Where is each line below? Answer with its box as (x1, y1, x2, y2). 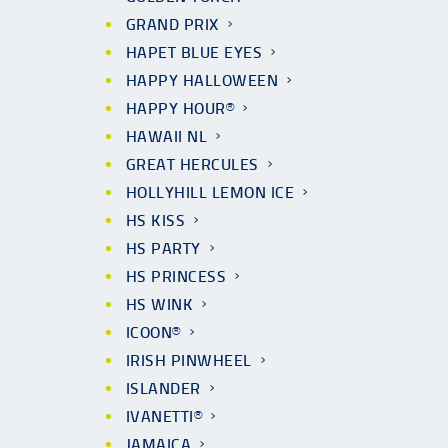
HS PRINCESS (126, 267, 227, 286)
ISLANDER (126, 379, 201, 398)
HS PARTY (126, 239, 201, 258)
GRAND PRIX (126, 15, 219, 34)
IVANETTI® (126, 407, 203, 426)
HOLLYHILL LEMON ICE (126, 183, 295, 202)
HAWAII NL (126, 127, 208, 146)
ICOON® (126, 323, 181, 342)
